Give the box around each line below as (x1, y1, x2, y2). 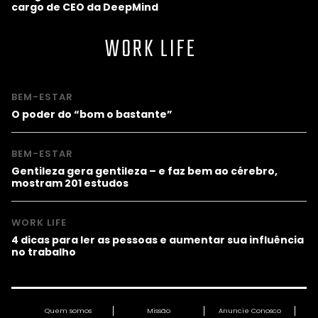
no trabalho (11, 244, 76, 259)
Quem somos (44, 305, 92, 315)
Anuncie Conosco (218, 305, 281, 315)
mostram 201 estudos (11, 175, 128, 190)
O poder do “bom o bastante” (11, 106, 172, 121)
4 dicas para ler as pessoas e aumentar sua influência (11, 232, 304, 247)
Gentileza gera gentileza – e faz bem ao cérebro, (11, 163, 278, 178)
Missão (147, 305, 170, 315)
